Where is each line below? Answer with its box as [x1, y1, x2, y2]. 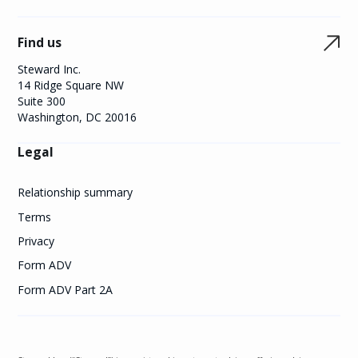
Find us [18, 34, 62, 52]
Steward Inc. [18, 62, 82, 78]
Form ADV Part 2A [18, 281, 113, 297]
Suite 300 [18, 93, 66, 109]
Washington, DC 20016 [18, 109, 137, 125]
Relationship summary [18, 185, 133, 201]
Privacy [18, 233, 55, 249]
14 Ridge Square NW [18, 78, 125, 93]
